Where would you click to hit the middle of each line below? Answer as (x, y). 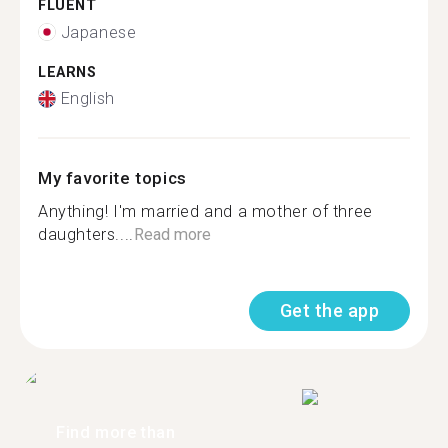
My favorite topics (112, 178)
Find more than (116, 432)
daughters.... (86, 234)
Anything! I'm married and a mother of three (205, 211)
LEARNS (67, 72)
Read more (172, 234)
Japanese (98, 32)
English (87, 98)
